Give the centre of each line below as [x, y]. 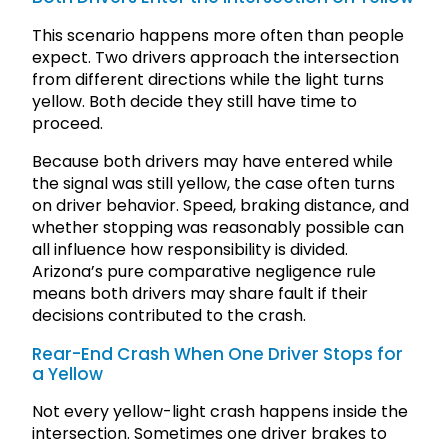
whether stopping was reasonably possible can [218, 227]
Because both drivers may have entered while [212, 161]
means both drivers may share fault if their [200, 293]
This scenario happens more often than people [218, 35]
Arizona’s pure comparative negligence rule [204, 271]
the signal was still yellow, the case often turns [213, 183]
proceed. [67, 123]
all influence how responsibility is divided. [190, 249]
